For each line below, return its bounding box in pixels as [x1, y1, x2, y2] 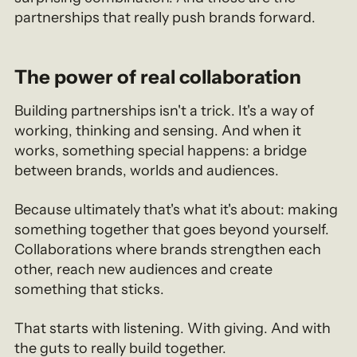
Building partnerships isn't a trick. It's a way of [14, 101, 315, 120]
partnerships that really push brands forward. [14, 8, 316, 26]
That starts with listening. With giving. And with [14, 319, 331, 337]
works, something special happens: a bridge [14, 141, 308, 159]
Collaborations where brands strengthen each [14, 240, 322, 258]
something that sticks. [14, 280, 165, 298]
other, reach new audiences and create [14, 260, 273, 278]
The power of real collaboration [14, 65, 302, 88]
